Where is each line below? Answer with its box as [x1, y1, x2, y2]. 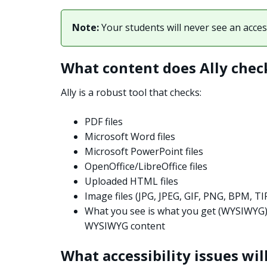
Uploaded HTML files [85, 175, 178, 188]
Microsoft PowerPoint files [85, 145, 203, 159]
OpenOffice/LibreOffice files [85, 160, 207, 173]
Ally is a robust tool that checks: [61, 86, 201, 100]
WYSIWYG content [85, 219, 165, 233]
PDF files [85, 115, 123, 129]
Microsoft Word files [85, 130, 175, 144]
